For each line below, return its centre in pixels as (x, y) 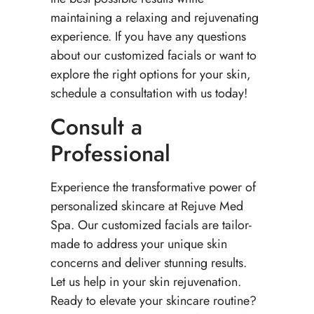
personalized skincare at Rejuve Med (146, 206)
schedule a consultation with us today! (150, 94)
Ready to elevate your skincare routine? (153, 300)
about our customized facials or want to (153, 56)
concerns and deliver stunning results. (148, 262)
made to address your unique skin (138, 244)
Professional (110, 153)
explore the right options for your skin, (150, 75)
